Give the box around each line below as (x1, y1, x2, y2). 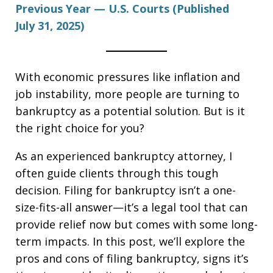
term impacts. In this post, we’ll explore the (15, 234, 245, 249)
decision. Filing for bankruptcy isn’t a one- (15, 183, 236, 197)
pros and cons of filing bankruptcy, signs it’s (15, 251, 249, 266)
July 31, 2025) (15, 18, 84, 33)
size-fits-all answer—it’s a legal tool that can (15, 200, 247, 214)
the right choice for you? (15, 121, 144, 135)
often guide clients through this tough (15, 166, 218, 180)
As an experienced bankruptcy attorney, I (15, 149, 232, 163)
